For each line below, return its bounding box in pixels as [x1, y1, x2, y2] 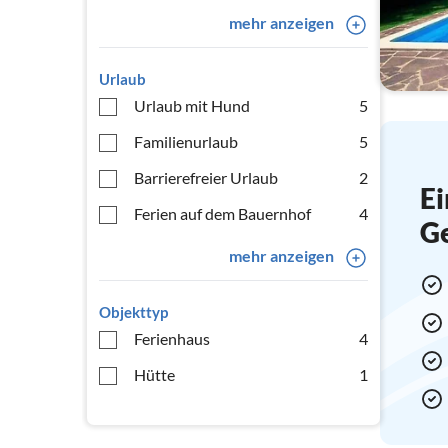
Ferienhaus [134, 329, 210, 348]
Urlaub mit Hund [134, 96, 250, 115]
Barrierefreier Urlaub [134, 168, 278, 187]
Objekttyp [99, 303, 168, 321]
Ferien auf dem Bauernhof [134, 204, 311, 223]
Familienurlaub [134, 132, 238, 151]
